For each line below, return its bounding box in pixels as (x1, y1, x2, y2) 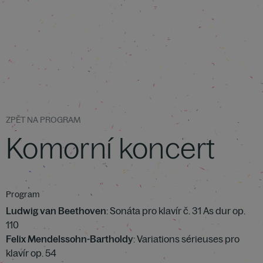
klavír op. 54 (6, 247, 56, 259)
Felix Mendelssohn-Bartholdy (6, 233, 133, 245)
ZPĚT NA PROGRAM (6, 114, 80, 125)
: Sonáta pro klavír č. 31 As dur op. (106, 205, 245, 217)
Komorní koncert (6, 130, 215, 166)
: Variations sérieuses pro (133, 233, 240, 245)
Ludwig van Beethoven (6, 205, 106, 217)
